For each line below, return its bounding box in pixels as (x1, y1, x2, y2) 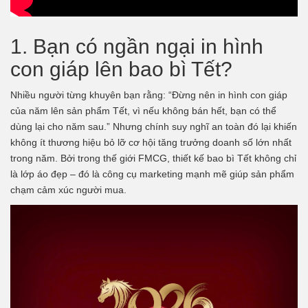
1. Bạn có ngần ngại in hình (10, 34, 263, 58)
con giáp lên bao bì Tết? (10, 57, 232, 80)
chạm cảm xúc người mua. (10, 184, 126, 195)
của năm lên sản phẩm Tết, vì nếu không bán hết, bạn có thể (10, 104, 276, 116)
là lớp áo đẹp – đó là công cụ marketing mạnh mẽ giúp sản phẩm (10, 168, 294, 179)
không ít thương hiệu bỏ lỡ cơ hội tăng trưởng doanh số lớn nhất (10, 136, 291, 148)
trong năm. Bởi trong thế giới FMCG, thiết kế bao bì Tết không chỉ (10, 152, 296, 164)
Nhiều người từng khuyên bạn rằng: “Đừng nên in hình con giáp (10, 89, 287, 100)
